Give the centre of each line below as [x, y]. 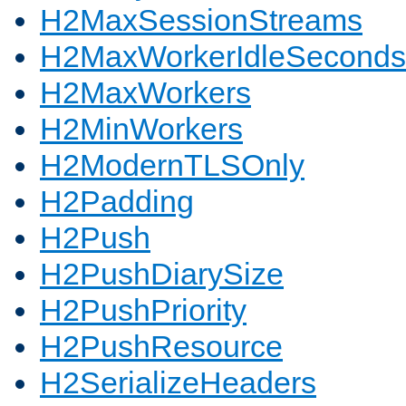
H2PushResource [161, 347]
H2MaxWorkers [145, 93]
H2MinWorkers [141, 129]
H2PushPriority [143, 310]
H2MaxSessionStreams [201, 20]
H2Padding [117, 202]
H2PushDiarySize [162, 274]
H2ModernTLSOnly [172, 165]
